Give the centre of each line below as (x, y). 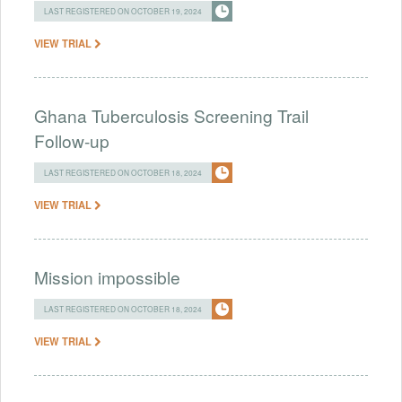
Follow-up (72, 140)
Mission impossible (107, 276)
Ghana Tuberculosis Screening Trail (171, 115)
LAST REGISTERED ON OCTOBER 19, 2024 (123, 10)
